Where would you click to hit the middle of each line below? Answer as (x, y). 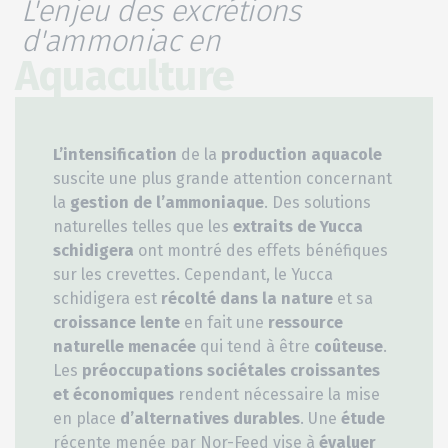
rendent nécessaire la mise (277, 395)
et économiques (113, 395)
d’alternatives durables (210, 419)
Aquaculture (124, 77)
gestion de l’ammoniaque (167, 203)
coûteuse (348, 347)
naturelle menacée (124, 347)
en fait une (224, 323)
